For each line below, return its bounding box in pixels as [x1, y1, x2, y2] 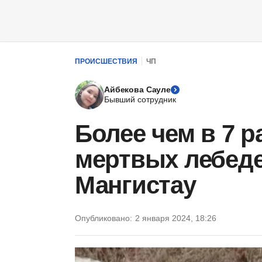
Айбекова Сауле [104, 85, 171, 94]
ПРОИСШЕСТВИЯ [75, 57, 137, 65]
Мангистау [75, 171, 196, 199]
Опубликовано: [75, 213, 132, 223]
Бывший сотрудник [104, 95, 176, 104]
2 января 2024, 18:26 [135, 213, 216, 223]
